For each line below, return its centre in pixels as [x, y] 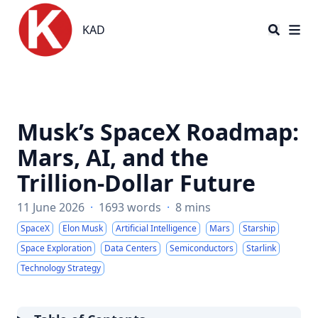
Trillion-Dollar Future [136, 183]
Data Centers [131, 248]
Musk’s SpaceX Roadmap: [158, 132]
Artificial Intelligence [156, 228]
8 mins [193, 207]
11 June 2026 [51, 207]
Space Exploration [56, 248]
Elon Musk [83, 228]
